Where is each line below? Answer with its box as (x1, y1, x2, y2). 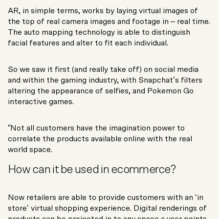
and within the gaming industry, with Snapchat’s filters (8, 76, 202, 85)
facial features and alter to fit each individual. (8, 39, 168, 47)
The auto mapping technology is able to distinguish (8, 28, 190, 37)
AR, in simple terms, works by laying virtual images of (8, 7, 198, 15)
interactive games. (8, 98, 74, 106)
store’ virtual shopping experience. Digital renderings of (8, 204, 207, 213)
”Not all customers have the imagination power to (8, 124, 185, 132)
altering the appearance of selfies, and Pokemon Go (8, 87, 194, 95)
